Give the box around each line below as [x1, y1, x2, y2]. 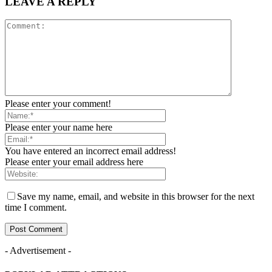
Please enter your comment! [5, 98, 111, 109]
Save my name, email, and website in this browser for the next [17, 191, 254, 202]
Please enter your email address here [5, 157, 143, 168]
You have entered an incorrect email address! [5, 146, 176, 157]
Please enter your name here [5, 122, 112, 133]
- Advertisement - [5, 245, 71, 256]
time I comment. [5, 202, 67, 213]
